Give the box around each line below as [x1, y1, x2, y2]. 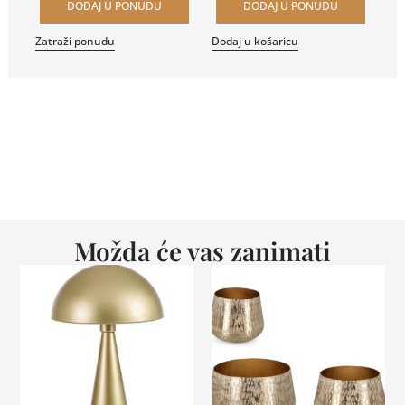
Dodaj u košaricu [212, 33, 298, 49]
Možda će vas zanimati [74, 233, 331, 268]
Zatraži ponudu [34, 33, 115, 49]
